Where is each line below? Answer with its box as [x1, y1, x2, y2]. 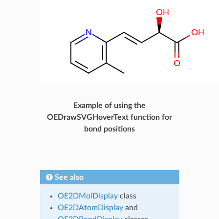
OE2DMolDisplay [57, 192, 118, 200]
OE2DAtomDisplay [57, 203, 123, 212]
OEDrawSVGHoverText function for [47, 113, 172, 121]
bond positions [84, 125, 135, 133]
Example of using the [73, 101, 146, 109]
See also [54, 173, 84, 181]
